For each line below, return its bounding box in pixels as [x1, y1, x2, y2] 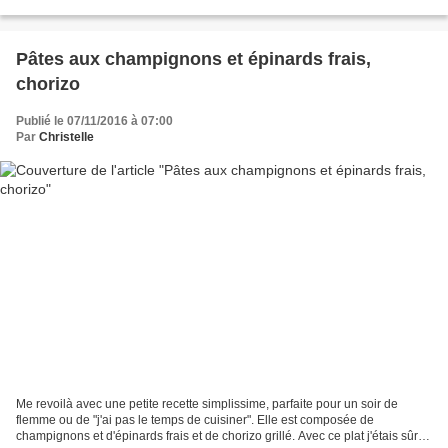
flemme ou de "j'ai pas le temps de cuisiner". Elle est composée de [16, 413, 374, 428]
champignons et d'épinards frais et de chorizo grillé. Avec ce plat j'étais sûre [16, 429, 425, 444]
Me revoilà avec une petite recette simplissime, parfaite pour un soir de [16, 397, 398, 412]
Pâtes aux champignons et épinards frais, [16, 48, 371, 69]
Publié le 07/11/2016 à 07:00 [16, 113, 173, 128]
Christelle [39, 129, 94, 144]
